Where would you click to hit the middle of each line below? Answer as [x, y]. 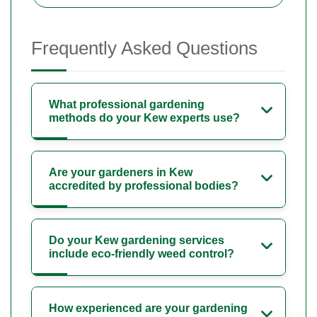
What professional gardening [127, 104]
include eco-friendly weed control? [142, 253]
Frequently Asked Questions [144, 48]
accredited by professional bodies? [144, 185]
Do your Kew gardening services [137, 240]
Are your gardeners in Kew [121, 172]
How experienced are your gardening [148, 308]
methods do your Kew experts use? [144, 117]
